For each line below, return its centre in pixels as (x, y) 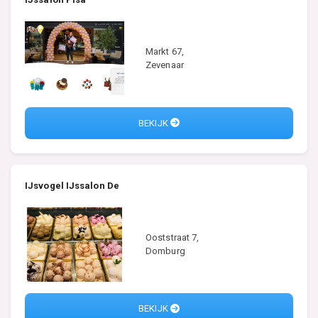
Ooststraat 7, (172, 238)
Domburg (165, 251)
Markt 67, (165, 52)
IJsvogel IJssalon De (72, 185)
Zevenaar (165, 65)
